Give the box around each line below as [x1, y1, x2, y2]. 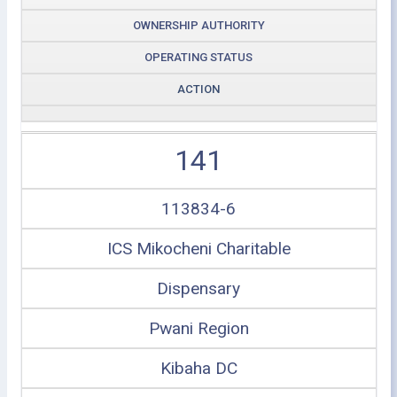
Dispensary [157, 277, 240, 299]
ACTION [177, 82, 220, 96]
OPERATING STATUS [144, 50, 253, 64]
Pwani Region [148, 317, 249, 339]
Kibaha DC [160, 357, 237, 378]
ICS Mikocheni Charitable [106, 237, 291, 259]
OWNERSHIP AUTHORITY [132, 18, 265, 32]
